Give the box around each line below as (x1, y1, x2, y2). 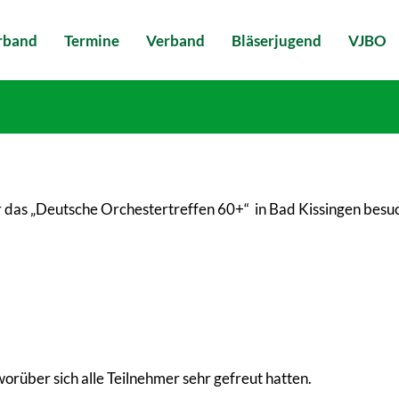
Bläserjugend (232, 30, 322, 50)
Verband (146, 30, 205, 50)
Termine (64, 30, 119, 50)
